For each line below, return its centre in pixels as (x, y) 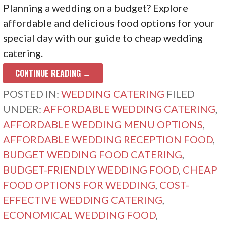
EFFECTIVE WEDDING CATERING (83, 200)
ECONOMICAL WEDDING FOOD (80, 215)
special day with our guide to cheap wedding (103, 38)
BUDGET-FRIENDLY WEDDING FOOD (91, 169)
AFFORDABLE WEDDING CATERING (130, 109)
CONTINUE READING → (53, 73)
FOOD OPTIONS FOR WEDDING (79, 184)
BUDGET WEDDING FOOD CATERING (93, 154)
